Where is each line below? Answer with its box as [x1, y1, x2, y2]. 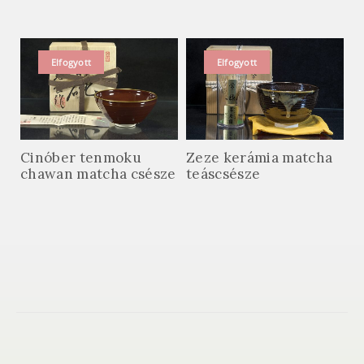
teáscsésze [186, 165, 261, 184]
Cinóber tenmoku [20, 149, 142, 167]
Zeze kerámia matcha [186, 149, 333, 167]
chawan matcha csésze [20, 165, 176, 184]
